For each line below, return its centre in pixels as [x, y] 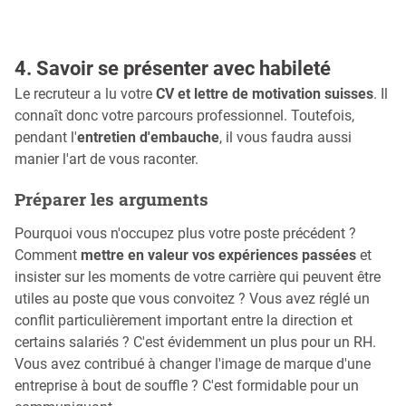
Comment [48, 256]
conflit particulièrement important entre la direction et [184, 321]
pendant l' [46, 137]
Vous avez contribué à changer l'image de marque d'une [193, 364]
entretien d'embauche [148, 137]
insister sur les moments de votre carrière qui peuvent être [198, 277]
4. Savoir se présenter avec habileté [173, 68]
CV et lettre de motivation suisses [265, 93]
